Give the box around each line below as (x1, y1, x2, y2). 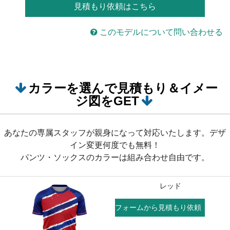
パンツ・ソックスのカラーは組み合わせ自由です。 (21, 152, 209, 162)
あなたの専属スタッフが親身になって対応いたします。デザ (4, 128, 226, 137)
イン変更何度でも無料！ (70, 140, 160, 149)
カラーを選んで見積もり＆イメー (28, 81, 218, 95)
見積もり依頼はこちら (74, 2, 156, 11)
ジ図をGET (75, 94, 139, 108)
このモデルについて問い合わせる (100, 28, 223, 37)
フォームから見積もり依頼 (115, 203, 201, 212)
